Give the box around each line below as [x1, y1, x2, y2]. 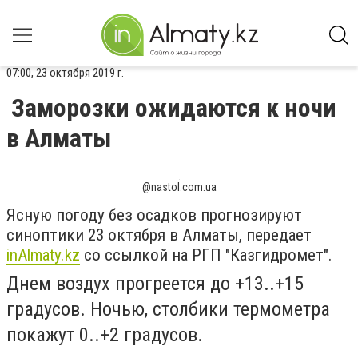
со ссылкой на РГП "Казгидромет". [80, 245, 332, 265]
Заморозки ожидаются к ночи [11, 93, 336, 123]
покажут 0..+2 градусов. [6, 324, 203, 346]
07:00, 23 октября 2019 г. [6, 66, 124, 80]
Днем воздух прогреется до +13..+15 [6, 272, 304, 295]
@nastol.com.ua [141, 181, 217, 193]
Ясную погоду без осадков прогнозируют [6, 205, 302, 225]
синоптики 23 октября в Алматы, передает [6, 225, 312, 245]
